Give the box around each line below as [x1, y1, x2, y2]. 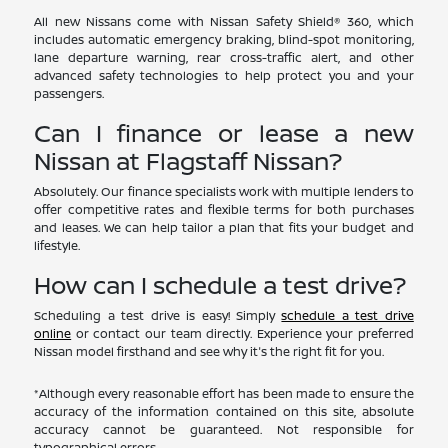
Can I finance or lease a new [34, 115, 414, 149]
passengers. [34, 84, 105, 102]
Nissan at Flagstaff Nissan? [34, 143, 343, 177]
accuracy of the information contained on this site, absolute [34, 402, 414, 420]
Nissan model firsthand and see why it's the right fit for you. [34, 342, 385, 360]
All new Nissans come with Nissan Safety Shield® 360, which [34, 12, 414, 30]
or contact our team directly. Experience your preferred [71, 324, 414, 342]
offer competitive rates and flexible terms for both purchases [34, 200, 414, 218]
